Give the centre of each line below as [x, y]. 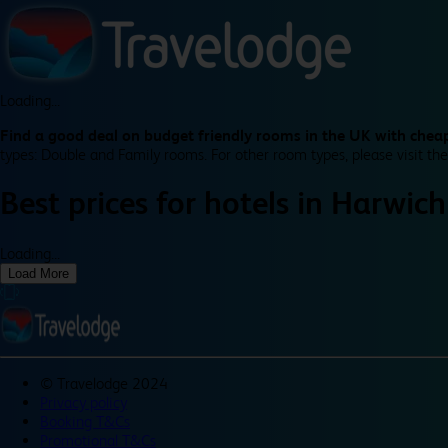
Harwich [388, 204]
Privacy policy [83, 402]
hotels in [267, 204]
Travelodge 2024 [112, 383]
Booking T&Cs [85, 421]
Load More [38, 273]
